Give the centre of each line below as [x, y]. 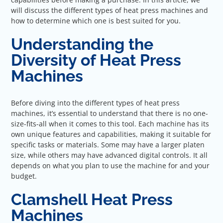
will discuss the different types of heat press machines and [110, 10]
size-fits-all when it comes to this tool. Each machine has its [110, 123]
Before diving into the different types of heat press [96, 103]
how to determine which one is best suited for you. [96, 21]
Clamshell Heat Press [92, 199]
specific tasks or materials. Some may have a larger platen [108, 144]
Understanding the [82, 44]
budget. [24, 176]
